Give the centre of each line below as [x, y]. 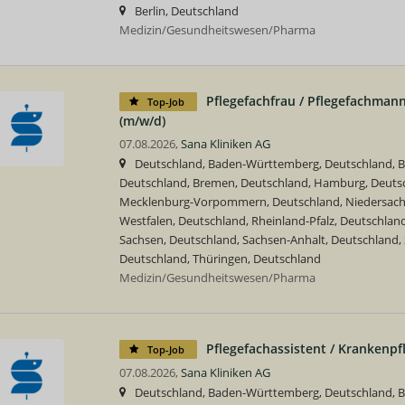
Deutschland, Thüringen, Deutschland [220, 259]
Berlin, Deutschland [186, 11]
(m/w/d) [142, 120]
